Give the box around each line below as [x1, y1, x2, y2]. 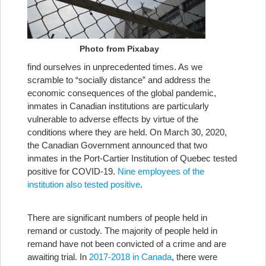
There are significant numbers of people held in [27, 213, 207, 223]
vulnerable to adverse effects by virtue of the [27, 114, 198, 124]
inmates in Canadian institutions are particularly [27, 101, 209, 111]
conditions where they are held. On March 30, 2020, [27, 127, 227, 137]
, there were [172, 252, 217, 262]
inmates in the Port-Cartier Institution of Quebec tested [27, 153, 237, 163]
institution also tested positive [27, 179, 140, 189]
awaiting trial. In [27, 252, 89, 262]
